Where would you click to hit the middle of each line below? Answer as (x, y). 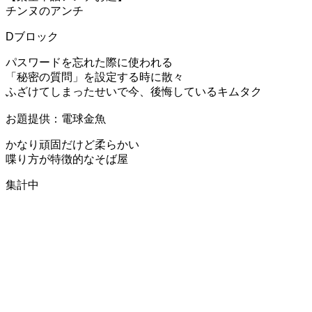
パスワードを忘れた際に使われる (89, 62)
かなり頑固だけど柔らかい (72, 144)
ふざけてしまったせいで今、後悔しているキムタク (134, 91)
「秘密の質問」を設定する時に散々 (95, 77)
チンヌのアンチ (45, 10)
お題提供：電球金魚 (56, 118)
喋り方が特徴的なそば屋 (67, 159)
